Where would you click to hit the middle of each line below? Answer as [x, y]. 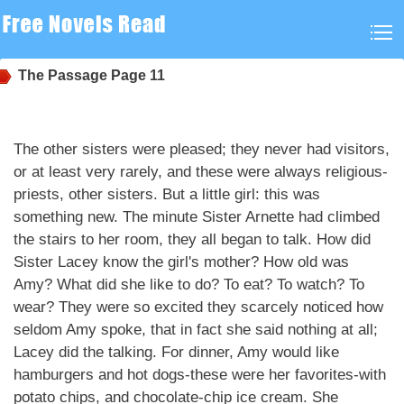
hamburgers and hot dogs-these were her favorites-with [200, 375]
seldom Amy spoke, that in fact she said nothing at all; [196, 330]
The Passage [63, 75]
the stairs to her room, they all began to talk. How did [192, 239]
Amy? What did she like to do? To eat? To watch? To [189, 285]
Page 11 [136, 75]
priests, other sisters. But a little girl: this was [167, 194]
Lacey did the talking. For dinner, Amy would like [176, 352]
